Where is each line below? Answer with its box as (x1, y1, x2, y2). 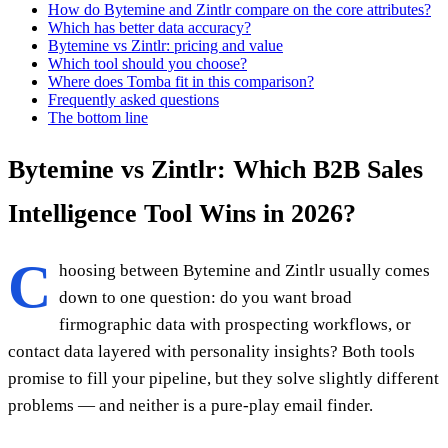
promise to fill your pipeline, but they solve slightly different (8, 369, 439, 389)
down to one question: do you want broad (59, 288, 352, 308)
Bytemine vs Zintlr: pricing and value (48, 36, 283, 54)
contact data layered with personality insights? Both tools (8, 342, 415, 362)
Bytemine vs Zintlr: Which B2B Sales (8, 154, 423, 184)
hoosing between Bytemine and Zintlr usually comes (59, 261, 430, 281)
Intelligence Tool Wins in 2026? (8, 198, 356, 228)
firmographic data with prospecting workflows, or (59, 315, 411, 335)
